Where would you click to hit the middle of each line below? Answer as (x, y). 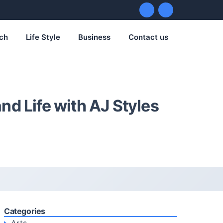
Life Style (43, 37)
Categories (25, 211)
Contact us (148, 37)
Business (94, 37)
